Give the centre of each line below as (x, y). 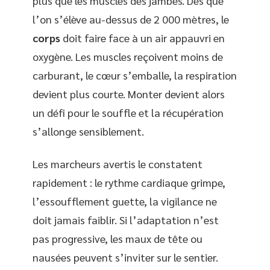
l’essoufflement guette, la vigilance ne (125, 201)
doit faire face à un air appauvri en (143, 38)
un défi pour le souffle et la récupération (128, 113)
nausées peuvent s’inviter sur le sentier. (125, 257)
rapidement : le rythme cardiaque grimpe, (129, 182)
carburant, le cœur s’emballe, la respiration (135, 75)
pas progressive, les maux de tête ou (118, 238)
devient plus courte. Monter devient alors (129, 94)
